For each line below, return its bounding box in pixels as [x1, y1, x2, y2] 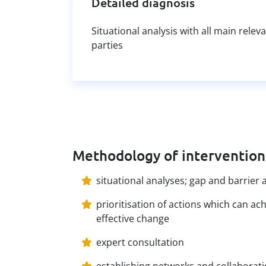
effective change [96, 211, 169, 225]
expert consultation [96, 235, 184, 249]
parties [91, 38, 123, 52]
